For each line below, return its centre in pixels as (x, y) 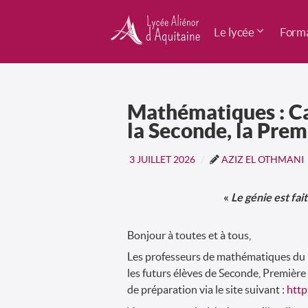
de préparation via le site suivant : (207, 290)
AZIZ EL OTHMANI (263, 160)
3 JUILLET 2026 (162, 160)
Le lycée (234, 32)
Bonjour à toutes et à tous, (189, 235)
